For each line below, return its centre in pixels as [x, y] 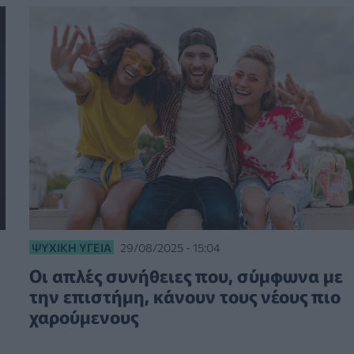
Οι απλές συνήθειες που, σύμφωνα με [186, 275]
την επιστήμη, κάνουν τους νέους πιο [185, 295]
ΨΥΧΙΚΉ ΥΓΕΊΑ [71, 247]
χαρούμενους [83, 316]
